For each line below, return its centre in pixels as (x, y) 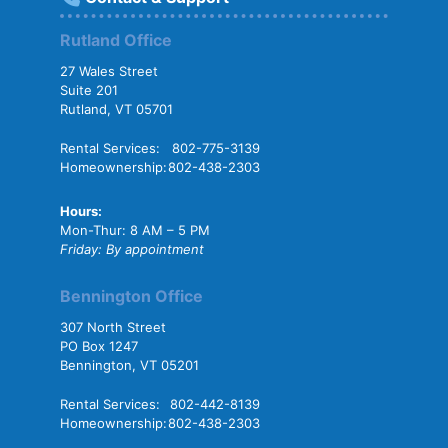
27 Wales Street (109, 71)
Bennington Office (131, 296)
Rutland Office (116, 40)
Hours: (81, 211)
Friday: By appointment (132, 249)
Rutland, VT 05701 (116, 109)
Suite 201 (89, 90)
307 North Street (113, 327)
